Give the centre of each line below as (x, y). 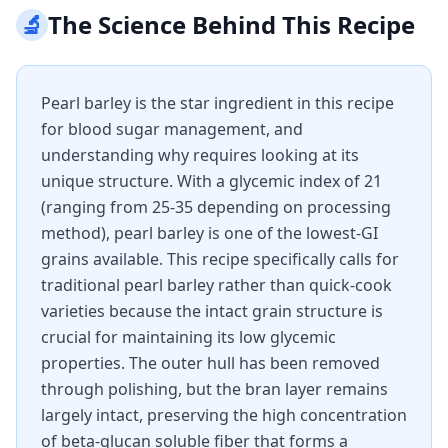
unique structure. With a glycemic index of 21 (211, 181)
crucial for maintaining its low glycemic (188, 337)
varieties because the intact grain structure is (212, 311)
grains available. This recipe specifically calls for (220, 259)
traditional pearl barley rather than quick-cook (216, 285)
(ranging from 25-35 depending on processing (216, 207)
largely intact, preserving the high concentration (224, 415)
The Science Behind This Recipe (231, 24)
